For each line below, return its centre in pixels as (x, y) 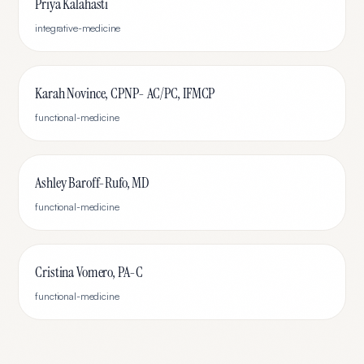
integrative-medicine (78, 28)
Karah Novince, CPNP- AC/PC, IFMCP (125, 93)
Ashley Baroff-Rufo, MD (93, 183)
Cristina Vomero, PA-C (89, 272)
